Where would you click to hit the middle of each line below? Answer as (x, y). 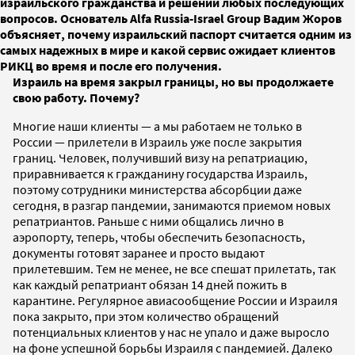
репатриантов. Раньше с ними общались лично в (148, 221)
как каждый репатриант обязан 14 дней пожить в (150, 284)
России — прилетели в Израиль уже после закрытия (157, 141)
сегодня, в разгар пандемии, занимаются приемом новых (172, 205)
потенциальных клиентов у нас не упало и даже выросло (171, 332)
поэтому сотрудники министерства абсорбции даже (157, 189)
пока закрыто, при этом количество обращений (146, 316)
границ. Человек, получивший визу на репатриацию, (160, 157)
